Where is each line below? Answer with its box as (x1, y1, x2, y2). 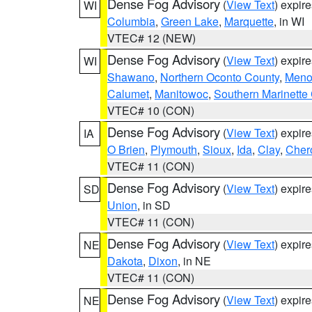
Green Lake (161, 13, 219, 29)
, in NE (178, 253, 211, 269)
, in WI (274, 13, 304, 29)
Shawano (107, 69, 155, 85)
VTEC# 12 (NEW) (107, 30, 196, 46)
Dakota (107, 253, 143, 269)
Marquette (224, 13, 274, 29)
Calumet (107, 86, 149, 102)
